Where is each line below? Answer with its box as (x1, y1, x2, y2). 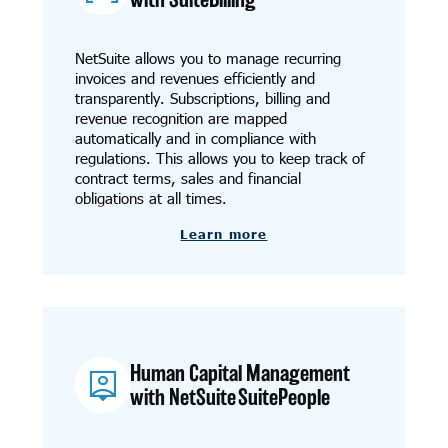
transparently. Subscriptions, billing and (74, 87, 330, 108)
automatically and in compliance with (74, 127, 316, 148)
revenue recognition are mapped (74, 107, 287, 128)
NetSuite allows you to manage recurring (74, 47, 341, 68)
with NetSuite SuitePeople (130, 385, 331, 410)
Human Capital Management (130, 361, 351, 386)
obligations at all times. (74, 187, 227, 208)
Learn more (180, 226, 268, 243)
